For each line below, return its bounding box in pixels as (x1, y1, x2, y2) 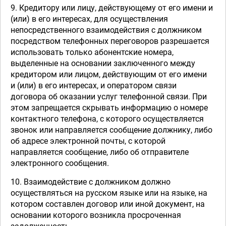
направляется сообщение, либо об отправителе (11, 147, 189, 157)
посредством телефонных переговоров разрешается (11, 36, 209, 46)
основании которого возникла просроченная (11, 210, 181, 220)
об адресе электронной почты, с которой (11, 136, 165, 146)
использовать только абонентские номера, (11, 47, 174, 57)
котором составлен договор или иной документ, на (11, 199, 205, 209)
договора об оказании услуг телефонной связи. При (11, 92, 207, 101)
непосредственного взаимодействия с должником (11, 25, 202, 35)
